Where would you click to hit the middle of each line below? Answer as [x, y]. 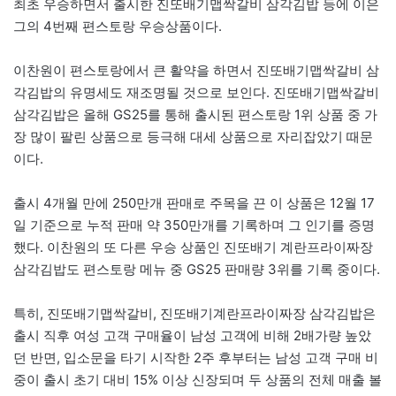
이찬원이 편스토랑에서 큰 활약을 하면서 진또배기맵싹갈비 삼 [196, 71]
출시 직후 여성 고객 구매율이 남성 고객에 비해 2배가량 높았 [192, 336]
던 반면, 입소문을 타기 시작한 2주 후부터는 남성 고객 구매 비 [196, 358]
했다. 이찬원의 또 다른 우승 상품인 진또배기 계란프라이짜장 [193, 247]
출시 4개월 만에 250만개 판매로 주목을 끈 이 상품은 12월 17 [194, 203]
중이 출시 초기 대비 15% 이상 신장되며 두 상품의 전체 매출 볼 [198, 380]
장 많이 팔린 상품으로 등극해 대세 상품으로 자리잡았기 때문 [193, 137]
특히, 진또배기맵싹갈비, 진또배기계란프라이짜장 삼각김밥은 [194, 314]
